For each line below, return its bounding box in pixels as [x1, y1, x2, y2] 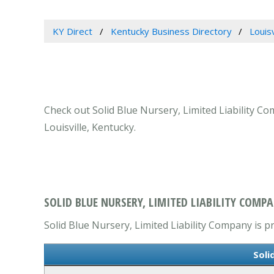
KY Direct [52, 25, 92, 38]
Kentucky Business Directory [110, 25, 232, 38]
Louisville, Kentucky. [44, 120, 136, 135]
